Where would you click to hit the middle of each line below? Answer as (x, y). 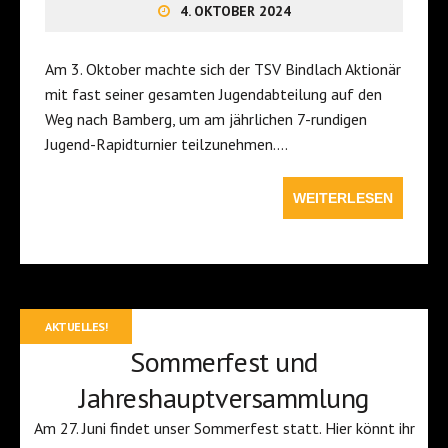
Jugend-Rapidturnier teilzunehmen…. (166, 143)
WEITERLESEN (343, 197)
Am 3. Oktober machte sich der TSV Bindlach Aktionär (223, 68)
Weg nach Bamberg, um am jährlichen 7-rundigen (206, 118)
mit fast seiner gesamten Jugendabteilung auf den (213, 93)
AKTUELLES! (76, 326)
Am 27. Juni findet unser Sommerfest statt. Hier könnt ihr (224, 427)
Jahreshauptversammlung (224, 397)
